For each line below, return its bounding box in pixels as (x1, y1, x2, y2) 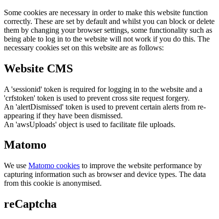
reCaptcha (4, 197, 57, 211)
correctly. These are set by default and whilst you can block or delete (4, 17, 215, 25)
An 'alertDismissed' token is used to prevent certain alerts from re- (4, 102, 206, 111)
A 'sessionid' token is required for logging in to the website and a (4, 85, 202, 93)
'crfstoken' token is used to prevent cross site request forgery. (4, 93, 190, 102)
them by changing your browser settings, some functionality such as (4, 25, 212, 34)
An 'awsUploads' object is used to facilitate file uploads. (4, 120, 175, 129)
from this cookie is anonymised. (4, 179, 102, 188)
